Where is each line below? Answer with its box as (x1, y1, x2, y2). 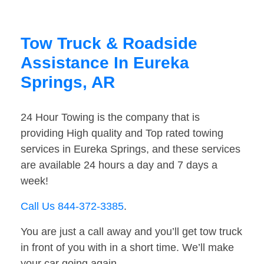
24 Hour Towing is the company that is (21, 111, 200, 124)
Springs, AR (21, 73, 115, 92)
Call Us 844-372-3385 (21, 200, 124, 213)
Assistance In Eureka (21, 54, 189, 72)
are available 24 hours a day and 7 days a (21, 159, 217, 171)
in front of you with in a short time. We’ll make (21, 242, 234, 254)
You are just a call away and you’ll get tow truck (21, 226, 242, 238)
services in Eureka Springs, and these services (21, 143, 240, 156)
